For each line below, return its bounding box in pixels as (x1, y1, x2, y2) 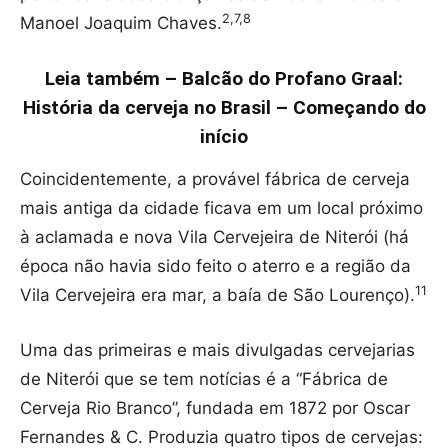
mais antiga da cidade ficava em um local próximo (20, 198, 423, 219)
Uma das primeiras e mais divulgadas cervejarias (20, 340, 415, 361)
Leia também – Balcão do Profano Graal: (45, 67, 403, 91)
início (200, 125, 248, 149)
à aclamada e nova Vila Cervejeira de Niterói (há (20, 227, 409, 248)
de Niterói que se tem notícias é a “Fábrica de (20, 369, 388, 390)
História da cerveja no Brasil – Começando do (22, 96, 426, 120)
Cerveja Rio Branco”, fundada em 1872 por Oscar (20, 398, 410, 419)
